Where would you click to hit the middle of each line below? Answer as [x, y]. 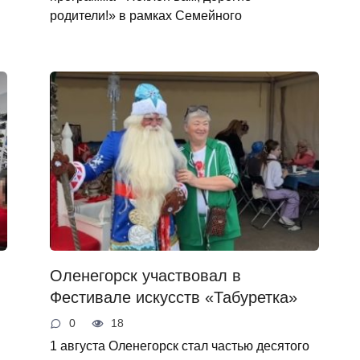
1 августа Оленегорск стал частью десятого [179, 345]
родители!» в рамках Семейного [145, 16]
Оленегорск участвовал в [145, 276]
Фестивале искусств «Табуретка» [173, 298]
